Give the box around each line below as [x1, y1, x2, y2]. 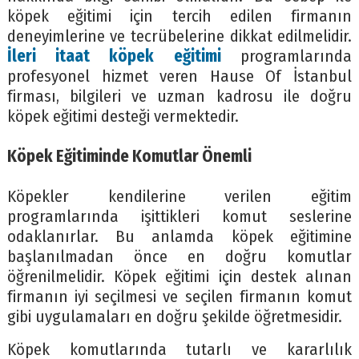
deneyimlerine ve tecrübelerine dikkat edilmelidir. [6, 26, 353, 47]
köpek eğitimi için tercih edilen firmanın [6, 6, 353, 27]
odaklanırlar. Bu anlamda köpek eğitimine [6, 227, 353, 248]
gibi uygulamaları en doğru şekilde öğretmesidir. [6, 307, 342, 328]
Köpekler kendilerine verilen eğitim [6, 187, 353, 208]
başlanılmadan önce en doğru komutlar [6, 247, 353, 268]
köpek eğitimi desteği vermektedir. [6, 107, 239, 127]
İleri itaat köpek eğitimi [6, 46, 221, 67]
